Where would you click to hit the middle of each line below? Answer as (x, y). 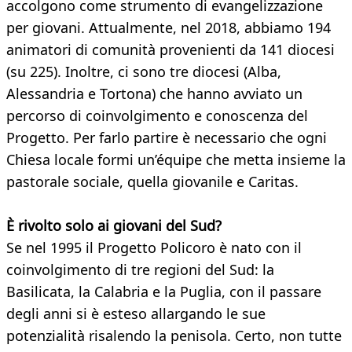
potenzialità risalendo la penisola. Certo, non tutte (174, 336)
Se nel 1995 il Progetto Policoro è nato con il (154, 248)
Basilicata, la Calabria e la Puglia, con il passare (164, 292)
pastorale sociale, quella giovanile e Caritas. (152, 182)
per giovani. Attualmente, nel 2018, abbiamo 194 (169, 28)
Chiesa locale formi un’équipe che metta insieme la (176, 160)
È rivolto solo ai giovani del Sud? (114, 226)
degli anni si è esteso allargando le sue (136, 314)
